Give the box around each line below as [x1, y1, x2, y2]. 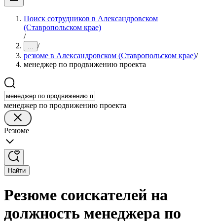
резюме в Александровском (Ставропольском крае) [24, 51, 196, 60]
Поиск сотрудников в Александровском [24, 14, 158, 23]
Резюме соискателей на [4, 186, 168, 204]
